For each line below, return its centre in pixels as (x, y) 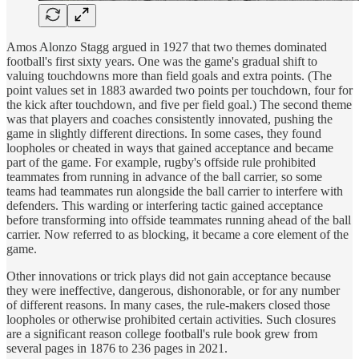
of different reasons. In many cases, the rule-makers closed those (168, 305)
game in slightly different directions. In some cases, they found (164, 133)
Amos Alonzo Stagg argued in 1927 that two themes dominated (167, 46)
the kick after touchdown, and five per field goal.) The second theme (179, 104)
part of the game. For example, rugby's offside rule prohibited (161, 162)
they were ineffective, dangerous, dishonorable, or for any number (173, 290)
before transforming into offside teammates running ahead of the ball (179, 220)
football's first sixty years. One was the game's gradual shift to (162, 61)
